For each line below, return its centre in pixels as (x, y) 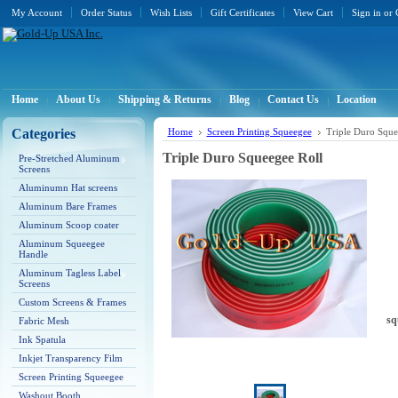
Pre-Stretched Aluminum (69, 158)
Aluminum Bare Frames (67, 206)
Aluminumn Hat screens (68, 187)
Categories (43, 134)
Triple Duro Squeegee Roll (242, 158)
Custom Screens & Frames (72, 302)
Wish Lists (171, 12)
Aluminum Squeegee (61, 243)
